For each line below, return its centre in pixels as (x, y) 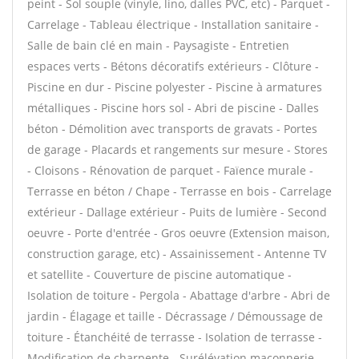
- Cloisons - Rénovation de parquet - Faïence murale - (170, 170)
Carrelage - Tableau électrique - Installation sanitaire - (173, 24)
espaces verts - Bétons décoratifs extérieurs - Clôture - (173, 66)
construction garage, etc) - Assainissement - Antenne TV (177, 254)
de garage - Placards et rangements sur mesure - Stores (177, 149)
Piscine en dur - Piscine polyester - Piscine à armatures (175, 87)
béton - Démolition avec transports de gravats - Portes (172, 129)
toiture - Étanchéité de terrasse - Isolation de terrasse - (175, 337)
